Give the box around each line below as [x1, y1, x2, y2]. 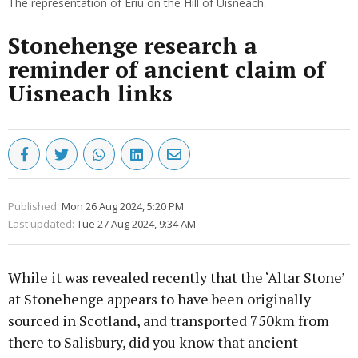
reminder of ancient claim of [8, 54, 325, 85]
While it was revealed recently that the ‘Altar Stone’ [8, 268, 344, 288]
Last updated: [8, 217, 74, 232]
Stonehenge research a [8, 30, 257, 61]
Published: [8, 199, 59, 214]
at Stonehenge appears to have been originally [8, 289, 311, 309]
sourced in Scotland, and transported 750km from [8, 311, 329, 331]
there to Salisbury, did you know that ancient [8, 332, 298, 352]
